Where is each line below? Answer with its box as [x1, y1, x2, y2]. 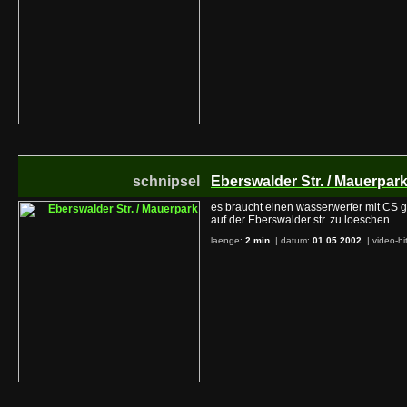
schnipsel [133, 174, 200, 189]
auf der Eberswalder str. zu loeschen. [211, 213, 392, 226]
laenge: [211, 235, 245, 245]
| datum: [273, 235, 313, 245]
